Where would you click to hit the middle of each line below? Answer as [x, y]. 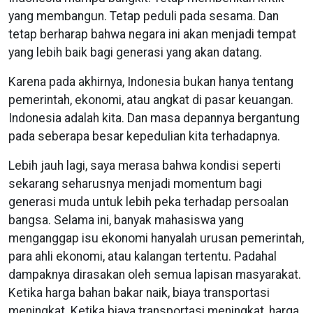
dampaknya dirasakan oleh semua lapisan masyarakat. [155, 274]
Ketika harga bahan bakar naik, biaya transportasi [139, 292]
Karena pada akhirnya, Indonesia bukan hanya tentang [151, 81]
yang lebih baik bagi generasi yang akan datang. [135, 52]
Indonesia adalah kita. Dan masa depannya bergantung [154, 118]
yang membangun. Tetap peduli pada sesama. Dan [144, 16]
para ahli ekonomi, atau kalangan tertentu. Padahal [143, 256]
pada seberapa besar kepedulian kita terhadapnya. [144, 136]
